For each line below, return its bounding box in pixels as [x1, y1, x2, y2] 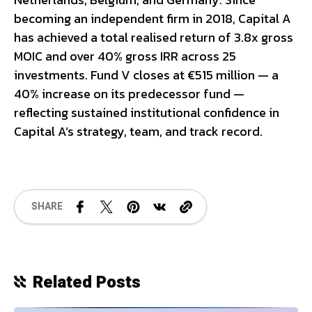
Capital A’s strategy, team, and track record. [14, 121, 263, 141]
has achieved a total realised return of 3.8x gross [14, 27, 293, 47]
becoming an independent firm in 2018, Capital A [14, 8, 291, 28]
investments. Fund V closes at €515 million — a [14, 65, 279, 84]
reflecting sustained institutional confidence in [14, 102, 279, 122]
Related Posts [33, 270, 141, 295]
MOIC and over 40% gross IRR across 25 [14, 46, 236, 65]
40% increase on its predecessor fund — [14, 84, 244, 103]
